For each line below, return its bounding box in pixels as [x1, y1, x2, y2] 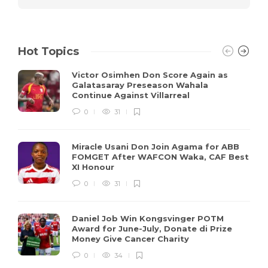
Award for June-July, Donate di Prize [72, 223, 232, 233]
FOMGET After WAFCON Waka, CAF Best [72, 151, 249, 162]
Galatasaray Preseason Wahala [72, 80, 208, 90]
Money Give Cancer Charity [72, 233, 191, 243]
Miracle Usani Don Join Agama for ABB [72, 141, 239, 151]
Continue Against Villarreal [72, 90, 192, 100]
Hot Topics [18, 44, 79, 58]
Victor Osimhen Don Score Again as [72, 69, 228, 80]
